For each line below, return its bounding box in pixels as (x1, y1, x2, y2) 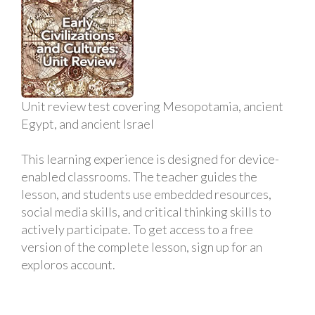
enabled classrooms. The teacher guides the (21, 169, 257, 184)
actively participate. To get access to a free (21, 221, 253, 237)
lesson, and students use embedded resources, (21, 186, 271, 202)
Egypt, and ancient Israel (21, 116, 154, 131)
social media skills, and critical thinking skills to (21, 204, 271, 219)
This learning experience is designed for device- (21, 151, 279, 167)
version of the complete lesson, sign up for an (21, 239, 262, 255)
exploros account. (21, 257, 115, 272)
